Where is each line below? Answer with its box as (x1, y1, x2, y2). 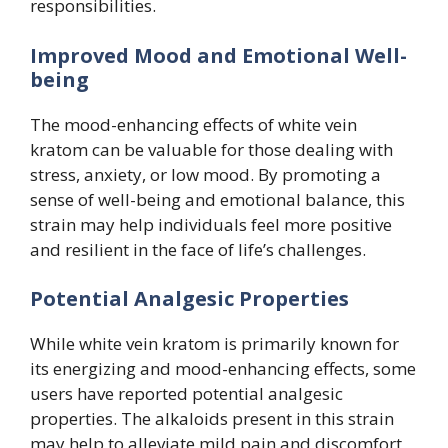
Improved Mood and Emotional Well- (30, 41, 407, 69)
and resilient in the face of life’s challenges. (30, 237, 366, 261)
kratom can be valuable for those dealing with (30, 137, 393, 161)
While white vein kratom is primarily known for (30, 332, 399, 356)
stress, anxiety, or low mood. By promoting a (30, 162, 381, 186)
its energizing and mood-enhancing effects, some (30, 357, 416, 381)
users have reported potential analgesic (30, 382, 343, 406)
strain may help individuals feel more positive (30, 212, 392, 236)
